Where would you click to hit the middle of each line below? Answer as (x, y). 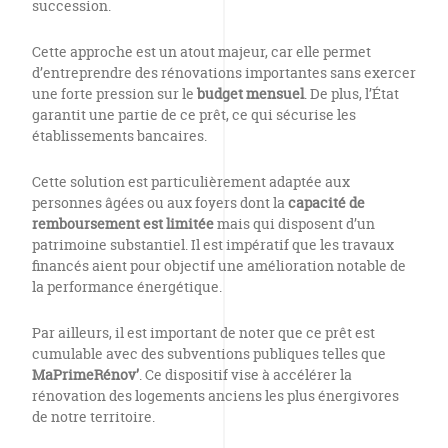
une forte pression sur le (114, 93)
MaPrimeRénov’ (85, 374)
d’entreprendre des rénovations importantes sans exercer (224, 72)
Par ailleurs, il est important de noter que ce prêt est (203, 332)
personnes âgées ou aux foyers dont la (160, 202)
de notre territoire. (93, 416)
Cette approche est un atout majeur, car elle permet (201, 51)
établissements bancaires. (119, 135)
